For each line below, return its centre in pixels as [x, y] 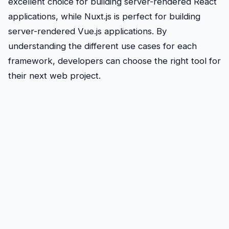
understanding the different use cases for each [102, 46]
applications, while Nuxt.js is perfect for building [104, 17]
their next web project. [54, 76]
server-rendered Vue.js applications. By [87, 31]
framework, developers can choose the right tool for [114, 61]
